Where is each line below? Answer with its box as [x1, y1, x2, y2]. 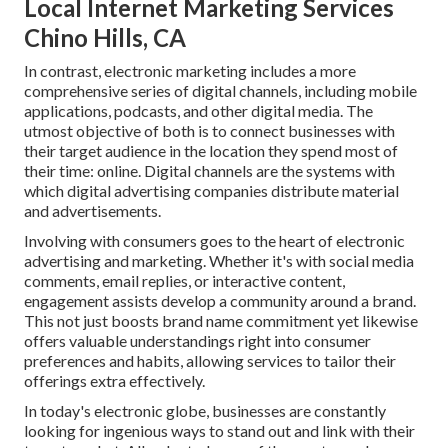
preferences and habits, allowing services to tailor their [24, 351, 396, 371]
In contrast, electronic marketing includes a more [24, 61, 356, 81]
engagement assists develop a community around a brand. [24, 291, 416, 311]
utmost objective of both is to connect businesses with [24, 121, 395, 141]
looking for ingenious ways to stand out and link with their [24, 421, 415, 441]
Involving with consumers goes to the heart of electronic [24, 231, 405, 251]
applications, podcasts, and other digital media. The [24, 101, 373, 121]
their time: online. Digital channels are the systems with [24, 161, 395, 181]
